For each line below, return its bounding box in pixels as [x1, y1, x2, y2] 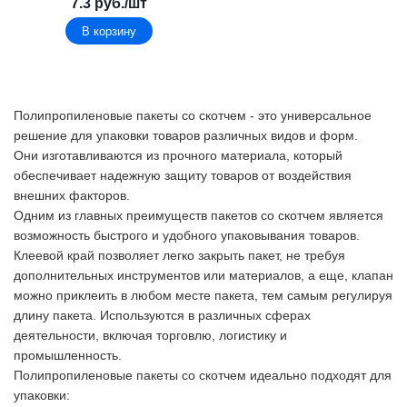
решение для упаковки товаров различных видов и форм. [14, 128, 358, 143]
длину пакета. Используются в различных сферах [14, 308, 311, 323]
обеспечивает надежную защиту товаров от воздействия [14, 168, 352, 183]
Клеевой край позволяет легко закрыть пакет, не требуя [14, 248, 345, 263]
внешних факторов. [14, 188, 130, 203]
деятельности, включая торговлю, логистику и [14, 328, 287, 342]
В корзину [82, 25, 136, 38]
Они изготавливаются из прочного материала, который [14, 148, 342, 163]
